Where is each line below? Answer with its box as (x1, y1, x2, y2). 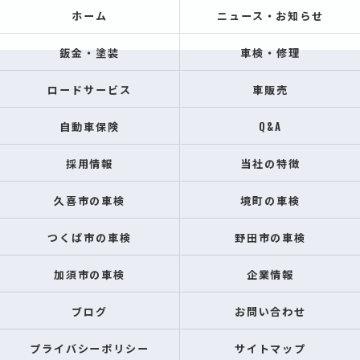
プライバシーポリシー (29, 340, 150, 356)
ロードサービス (47, 81, 132, 97)
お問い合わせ (234, 303, 307, 319)
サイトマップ (234, 340, 307, 356)
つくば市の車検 (47, 229, 132, 245)
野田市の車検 (234, 229, 307, 245)
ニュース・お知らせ (216, 7, 325, 23)
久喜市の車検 (53, 192, 126, 208)
